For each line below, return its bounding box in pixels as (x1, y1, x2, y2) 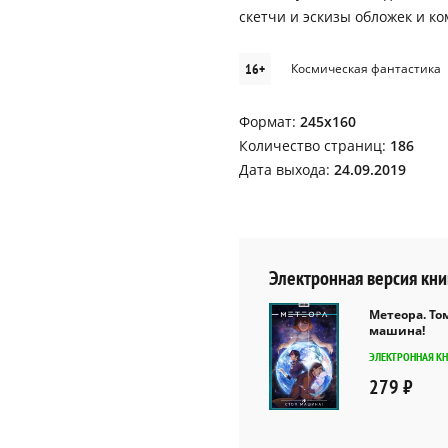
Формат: (239, 112, 300, 131)
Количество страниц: (239, 136, 390, 155)
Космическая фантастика (291, 60, 441, 77)
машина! (369, 322, 425, 340)
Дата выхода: (239, 160, 334, 179)
